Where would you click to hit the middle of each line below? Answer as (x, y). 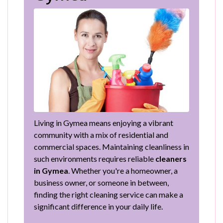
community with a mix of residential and (101, 135)
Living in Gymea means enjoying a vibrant (104, 123)
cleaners (171, 159)
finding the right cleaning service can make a (109, 195)
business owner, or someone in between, (101, 183)
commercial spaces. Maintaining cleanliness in (111, 147)
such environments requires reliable (95, 159)
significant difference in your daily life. (98, 207)
